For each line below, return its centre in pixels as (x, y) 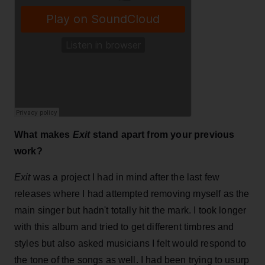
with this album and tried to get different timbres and (124, 227)
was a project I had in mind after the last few (125, 177)
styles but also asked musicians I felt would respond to (130, 243)
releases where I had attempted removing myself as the (132, 193)
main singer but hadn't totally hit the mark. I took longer (130, 210)
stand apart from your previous (162, 134)
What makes (43, 134)
